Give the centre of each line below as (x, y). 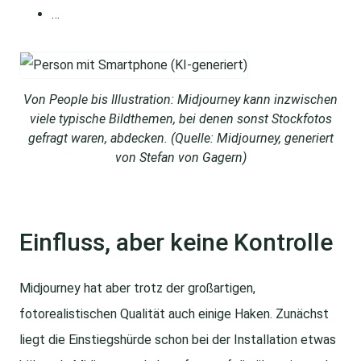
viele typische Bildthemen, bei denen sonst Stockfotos (180, 119)
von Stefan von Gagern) (180, 158)
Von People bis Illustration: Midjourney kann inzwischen (180, 100)
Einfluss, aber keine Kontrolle (176, 243)
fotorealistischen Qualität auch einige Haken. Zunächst (174, 314)
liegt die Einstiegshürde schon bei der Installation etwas (178, 340)
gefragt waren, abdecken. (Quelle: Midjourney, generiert (180, 139)
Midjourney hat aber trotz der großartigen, (137, 288)
